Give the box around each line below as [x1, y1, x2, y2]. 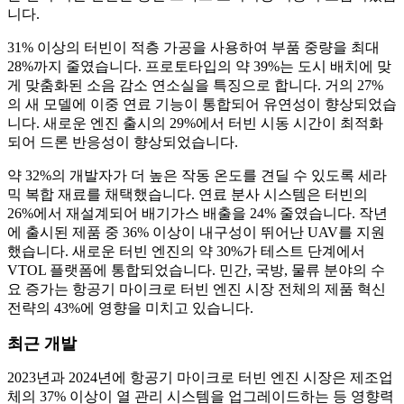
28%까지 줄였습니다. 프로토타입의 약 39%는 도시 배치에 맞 [7, 59, 391, 75]
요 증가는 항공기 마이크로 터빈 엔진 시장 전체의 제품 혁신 [7, 281, 386, 298]
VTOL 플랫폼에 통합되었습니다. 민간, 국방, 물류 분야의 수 [7, 262, 385, 279]
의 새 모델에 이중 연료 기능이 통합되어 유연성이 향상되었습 [7, 96, 397, 113]
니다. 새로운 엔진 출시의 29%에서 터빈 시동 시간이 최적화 [7, 115, 383, 132]
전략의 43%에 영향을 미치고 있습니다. [7, 300, 253, 317]
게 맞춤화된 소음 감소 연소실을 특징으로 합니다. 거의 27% [7, 78, 383, 94]
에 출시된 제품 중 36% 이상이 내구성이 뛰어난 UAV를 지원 [7, 225, 385, 241]
